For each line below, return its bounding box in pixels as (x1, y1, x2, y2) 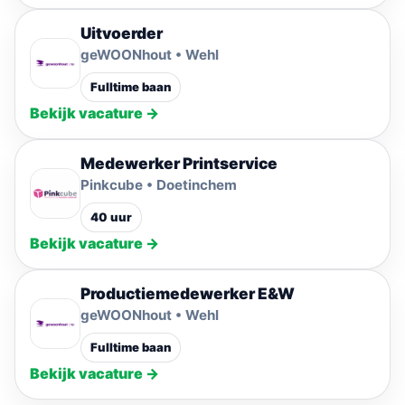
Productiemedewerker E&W (80, 284, 295, 303)
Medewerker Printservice (80, 154, 278, 173)
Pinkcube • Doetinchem (80, 176, 237, 193)
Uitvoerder (80, 24, 163, 42)
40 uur (90, 210, 132, 224)
